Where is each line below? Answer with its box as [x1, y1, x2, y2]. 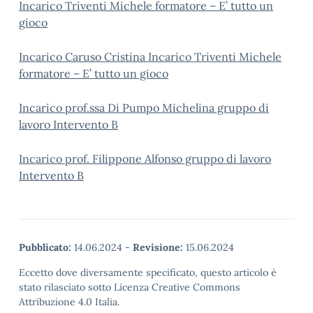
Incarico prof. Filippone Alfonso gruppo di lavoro [19, 152, 271, 166]
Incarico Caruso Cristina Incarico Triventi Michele [19, 50, 282, 64]
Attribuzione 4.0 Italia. [19, 296, 119, 308]
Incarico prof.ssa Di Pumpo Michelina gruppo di [19, 101, 269, 115]
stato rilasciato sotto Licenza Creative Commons [19, 281, 240, 293]
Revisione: [133, 241, 183, 254]
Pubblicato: [19, 241, 71, 254]
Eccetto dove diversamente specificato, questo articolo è [19, 266, 277, 279]
